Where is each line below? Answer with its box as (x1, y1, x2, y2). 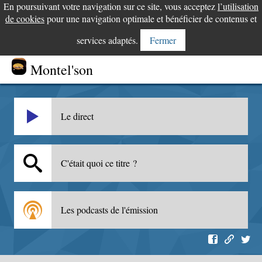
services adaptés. (77, 34, 140, 46)
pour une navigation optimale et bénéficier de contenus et (44, 12, 257, 25)
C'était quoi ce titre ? (61, 157, 137, 169)
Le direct (61, 110, 94, 122)
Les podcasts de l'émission (61, 204, 158, 216)
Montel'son (30, 60, 93, 79)
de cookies (5, 12, 44, 25)
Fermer (150, 34, 176, 46)
